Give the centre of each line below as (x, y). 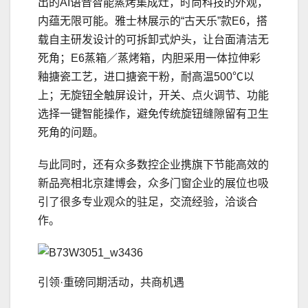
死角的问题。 (71, 132)
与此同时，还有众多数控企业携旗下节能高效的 (153, 164)
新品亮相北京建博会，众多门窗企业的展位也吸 (153, 183)
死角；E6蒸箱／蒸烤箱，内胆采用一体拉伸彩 (149, 58)
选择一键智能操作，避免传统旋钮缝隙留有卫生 (153, 113)
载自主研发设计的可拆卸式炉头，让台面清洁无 (153, 39)
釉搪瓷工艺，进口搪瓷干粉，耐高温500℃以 (146, 76)
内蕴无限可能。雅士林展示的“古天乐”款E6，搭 (153, 21)
